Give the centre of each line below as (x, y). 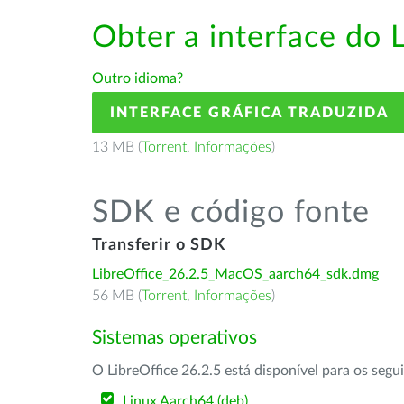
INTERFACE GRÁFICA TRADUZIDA (249, 113)
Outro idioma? (138, 78)
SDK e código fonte (231, 213)
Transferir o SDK (159, 245)
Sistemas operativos (174, 338)
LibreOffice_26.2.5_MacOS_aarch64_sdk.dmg (235, 274)
